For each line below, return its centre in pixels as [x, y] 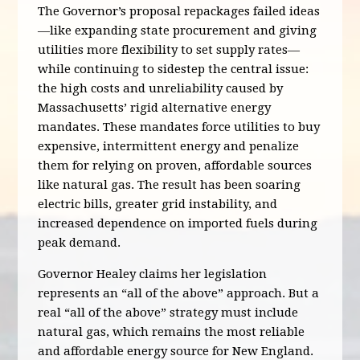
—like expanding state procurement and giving [178, 31]
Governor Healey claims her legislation [153, 274]
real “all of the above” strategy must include [168, 313]
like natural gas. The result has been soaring [170, 185]
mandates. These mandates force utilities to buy [179, 127]
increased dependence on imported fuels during [178, 223]
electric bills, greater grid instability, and [158, 204]
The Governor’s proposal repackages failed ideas [179, 11]
